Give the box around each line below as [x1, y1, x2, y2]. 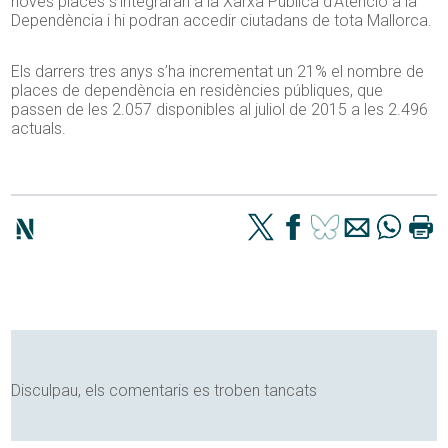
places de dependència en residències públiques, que [11, 81, 384, 101]
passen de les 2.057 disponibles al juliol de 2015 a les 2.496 [11, 100, 429, 120]
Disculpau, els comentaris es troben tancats [11, 381, 318, 401]
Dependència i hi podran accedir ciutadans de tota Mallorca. [11, 11, 433, 31]
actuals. [11, 119, 67, 139]
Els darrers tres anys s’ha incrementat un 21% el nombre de [11, 62, 425, 82]
